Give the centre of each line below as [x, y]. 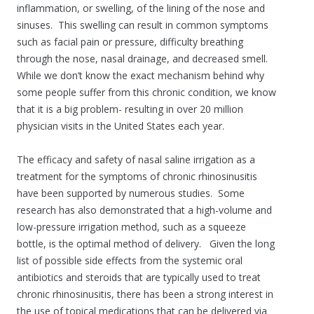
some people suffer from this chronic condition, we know [146, 93]
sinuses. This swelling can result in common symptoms [143, 25]
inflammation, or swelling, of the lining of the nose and [141, 8]
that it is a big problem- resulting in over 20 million [130, 109]
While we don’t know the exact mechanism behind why [141, 76]
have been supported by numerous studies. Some [131, 193]
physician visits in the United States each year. [121, 126]
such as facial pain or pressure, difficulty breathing [130, 42]
